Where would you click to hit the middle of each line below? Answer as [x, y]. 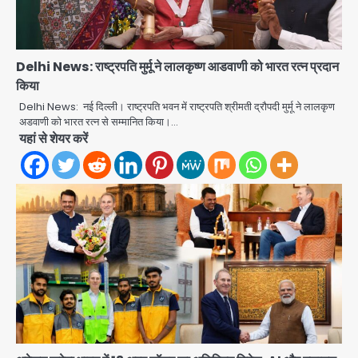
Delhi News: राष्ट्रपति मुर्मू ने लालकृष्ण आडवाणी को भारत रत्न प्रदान [177, 67]
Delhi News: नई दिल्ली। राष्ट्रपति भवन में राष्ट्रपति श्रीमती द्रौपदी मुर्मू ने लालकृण [177, 107]
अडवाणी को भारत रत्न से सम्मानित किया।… [99, 122]
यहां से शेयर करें [54, 139]
